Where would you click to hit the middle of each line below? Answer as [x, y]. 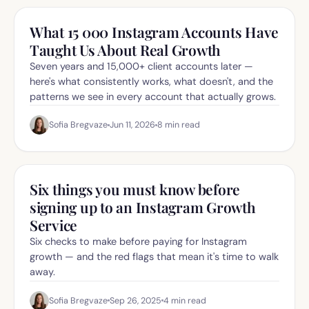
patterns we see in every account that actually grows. [153, 96]
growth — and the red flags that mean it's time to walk [154, 257]
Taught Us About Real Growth [126, 49]
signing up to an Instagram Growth [143, 207]
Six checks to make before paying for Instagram [138, 242]
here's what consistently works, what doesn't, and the [151, 81]
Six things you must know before [135, 189]
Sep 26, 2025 [136, 300]
